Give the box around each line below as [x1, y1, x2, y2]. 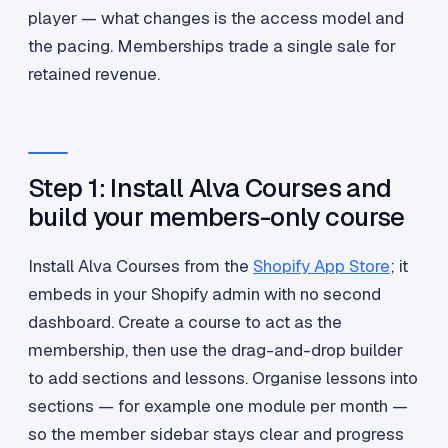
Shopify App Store [253, 255, 390, 278]
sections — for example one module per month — [28, 395, 408, 418]
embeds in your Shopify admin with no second [28, 283, 381, 306]
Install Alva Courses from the [28, 255, 253, 278]
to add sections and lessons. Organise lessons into [28, 367, 418, 390]
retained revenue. [28, 63, 160, 86]
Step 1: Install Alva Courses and [28, 171, 392, 206]
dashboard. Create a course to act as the [28, 311, 342, 334]
